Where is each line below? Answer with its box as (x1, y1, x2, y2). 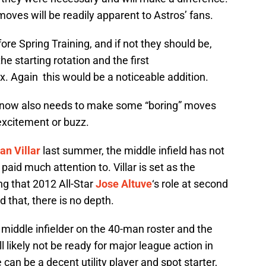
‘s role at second (152, 178, 228, 191)
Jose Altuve (96, 178, 152, 191)
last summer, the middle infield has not (40, 144, 224, 157)
